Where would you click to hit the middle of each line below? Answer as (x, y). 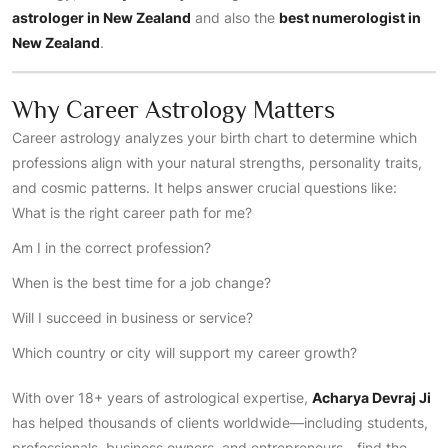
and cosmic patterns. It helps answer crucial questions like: (204, 187)
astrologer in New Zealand (101, 17)
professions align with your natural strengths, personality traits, (217, 162)
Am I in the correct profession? (111, 247)
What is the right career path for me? (132, 212)
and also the (235, 17)
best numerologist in (350, 17)
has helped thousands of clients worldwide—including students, (220, 422)
